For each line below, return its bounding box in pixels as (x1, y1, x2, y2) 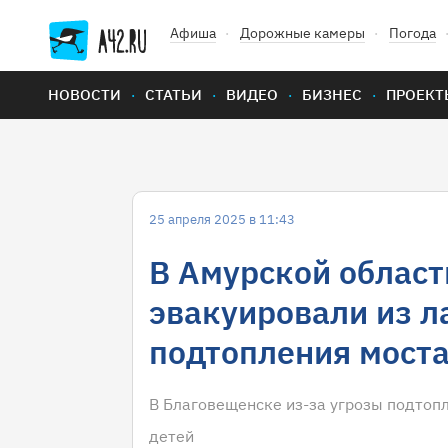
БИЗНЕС (302, 85, 362, 104)
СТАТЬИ (145, 85, 202, 104)
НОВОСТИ (48, 85, 121, 104)
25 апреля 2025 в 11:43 (149, 211, 295, 228)
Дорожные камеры (240, 24, 365, 42)
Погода (389, 24, 436, 42)
